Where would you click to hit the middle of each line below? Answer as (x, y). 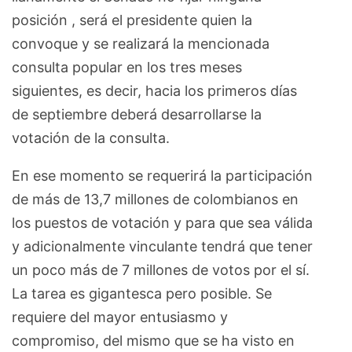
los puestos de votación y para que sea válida (162, 223)
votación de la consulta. (91, 138)
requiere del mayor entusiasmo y (120, 317)
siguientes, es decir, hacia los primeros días (154, 91)
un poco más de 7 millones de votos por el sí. (161, 270)
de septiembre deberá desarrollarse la (137, 115)
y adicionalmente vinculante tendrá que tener (162, 247)
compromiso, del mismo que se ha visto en (153, 341)
